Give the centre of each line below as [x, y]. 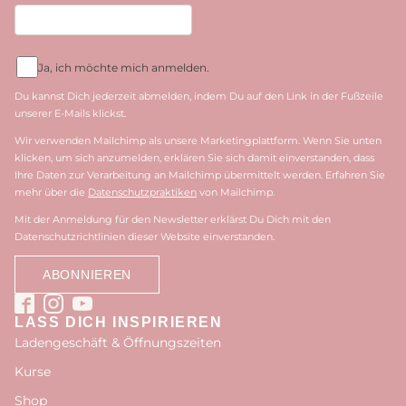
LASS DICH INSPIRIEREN [119, 322]
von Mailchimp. [236, 192]
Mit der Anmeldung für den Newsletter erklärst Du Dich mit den [173, 219]
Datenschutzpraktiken [142, 192]
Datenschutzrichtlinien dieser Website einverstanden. [145, 237]
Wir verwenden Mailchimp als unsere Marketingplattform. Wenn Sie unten [198, 140]
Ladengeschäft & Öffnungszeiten [118, 343]
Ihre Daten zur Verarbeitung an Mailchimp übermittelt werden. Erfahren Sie [200, 175]
